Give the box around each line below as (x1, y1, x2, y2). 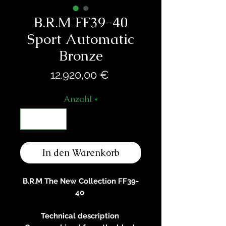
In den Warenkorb (42, 146, 120, 158)
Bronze (59, 46, 103, 65)
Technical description (40, 211, 121, 220)
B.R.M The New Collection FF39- (23, 176, 139, 186)
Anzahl (63, 93, 92, 105)
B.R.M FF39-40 (34, 13, 128, 32)
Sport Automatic (27, 30, 134, 48)
